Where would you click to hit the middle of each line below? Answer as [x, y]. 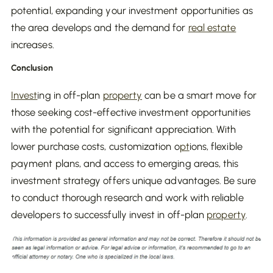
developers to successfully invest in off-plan [109, 214]
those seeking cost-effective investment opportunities [131, 112]
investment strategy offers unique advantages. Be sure [133, 180]
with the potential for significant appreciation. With [123, 129]
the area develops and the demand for [100, 27]
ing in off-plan [70, 95]
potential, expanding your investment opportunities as [132, 10]
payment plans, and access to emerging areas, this [125, 163]
